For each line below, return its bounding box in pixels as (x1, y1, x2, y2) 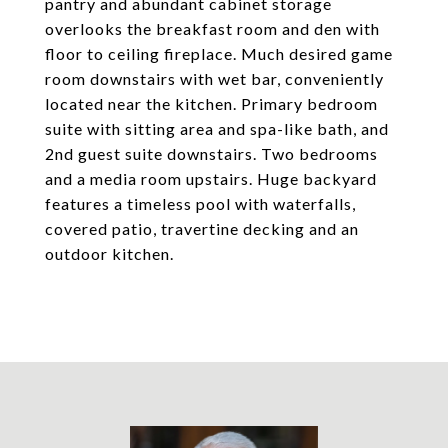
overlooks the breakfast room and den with (45, 19, 380, 38)
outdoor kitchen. (45, 244, 174, 263)
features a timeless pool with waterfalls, (45, 194, 356, 213)
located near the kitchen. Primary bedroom (45, 94, 378, 113)
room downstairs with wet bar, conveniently (45, 69, 384, 88)
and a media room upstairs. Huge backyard (45, 169, 377, 188)
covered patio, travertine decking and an (45, 219, 359, 238)
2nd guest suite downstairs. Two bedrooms (45, 144, 378, 163)
